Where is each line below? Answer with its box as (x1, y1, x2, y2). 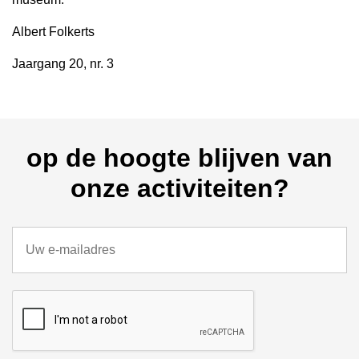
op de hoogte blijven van (26, 143, 333, 172)
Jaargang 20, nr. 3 (12, 57, 114, 71)
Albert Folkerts (12, 25, 95, 38)
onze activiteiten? (70, 174, 289, 203)
